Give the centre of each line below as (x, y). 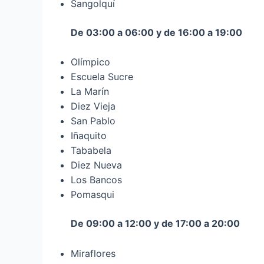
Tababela (91, 151)
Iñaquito (89, 136)
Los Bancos (96, 180)
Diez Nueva (96, 165)
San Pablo (93, 121)
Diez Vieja (93, 106)
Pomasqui (93, 195)
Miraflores (93, 253)
